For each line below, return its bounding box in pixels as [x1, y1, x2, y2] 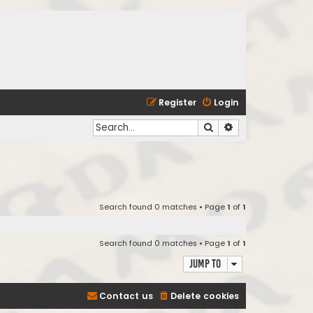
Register [159, 96, 196, 108]
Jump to [189, 257, 221, 271]
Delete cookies [170, 290, 239, 303]
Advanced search [234, 120, 305, 133]
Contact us [99, 290, 153, 303]
